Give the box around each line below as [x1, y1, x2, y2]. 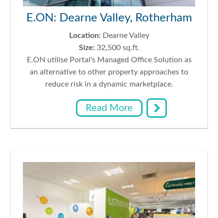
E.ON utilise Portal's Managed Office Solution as [26, 56, 192, 64]
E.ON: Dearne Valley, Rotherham [26, 12, 192, 24]
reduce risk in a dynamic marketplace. [45, 80, 173, 89]
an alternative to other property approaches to [30, 68, 188, 76]
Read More [85, 103, 133, 113]
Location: [69, 32, 101, 40]
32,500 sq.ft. [94, 44, 140, 52]
